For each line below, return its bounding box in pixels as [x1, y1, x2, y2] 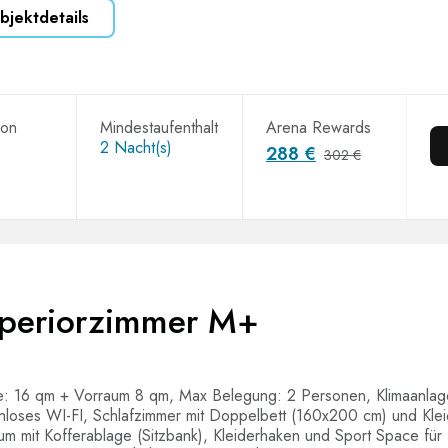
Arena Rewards [265, 116, 371, 139]
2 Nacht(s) [99, 136, 172, 159]
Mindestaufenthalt [99, 116, 218, 139]
